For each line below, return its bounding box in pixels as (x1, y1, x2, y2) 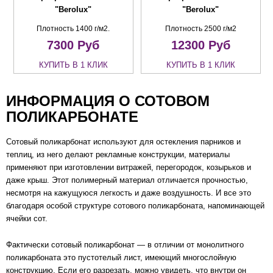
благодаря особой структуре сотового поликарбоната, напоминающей (6, 201, 264, 211)
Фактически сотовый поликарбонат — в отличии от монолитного (6, 239, 244, 249)
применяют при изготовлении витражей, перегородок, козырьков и (6, 163, 251, 172)
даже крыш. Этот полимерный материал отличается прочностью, (6, 175, 248, 185)
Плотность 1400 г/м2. (37, 24, 110, 34)
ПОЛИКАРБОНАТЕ (6, 108, 138, 126)
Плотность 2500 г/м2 (165, 24, 236, 34)
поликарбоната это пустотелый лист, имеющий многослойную (6, 252, 236, 262)
